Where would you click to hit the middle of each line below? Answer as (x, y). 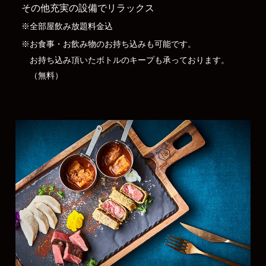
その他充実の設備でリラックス (88, 8)
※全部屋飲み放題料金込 (67, 26)
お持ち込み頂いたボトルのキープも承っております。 (129, 60)
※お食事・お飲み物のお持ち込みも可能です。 (108, 44)
